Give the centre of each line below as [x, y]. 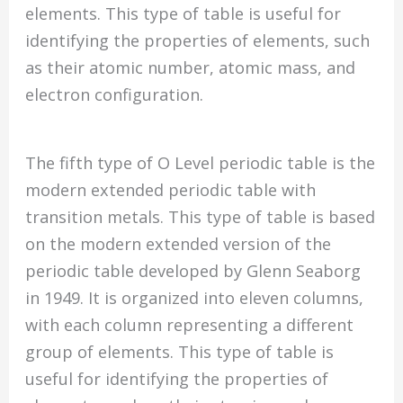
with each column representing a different [190, 324]
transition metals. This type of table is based [201, 216]
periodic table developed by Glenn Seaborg [193, 270]
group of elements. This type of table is [180, 351]
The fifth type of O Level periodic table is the [201, 162]
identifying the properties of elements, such [198, 40]
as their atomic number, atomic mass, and [191, 67]
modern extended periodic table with [171, 189]
